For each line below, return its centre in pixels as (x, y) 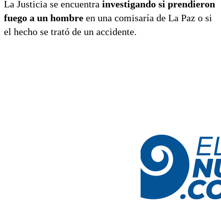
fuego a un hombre (44, 18)
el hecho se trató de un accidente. (70, 31)
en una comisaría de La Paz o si (148, 18)
